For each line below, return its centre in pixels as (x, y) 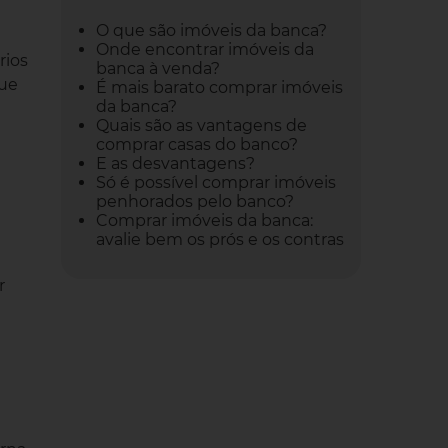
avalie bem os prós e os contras (220, 239)
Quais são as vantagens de (201, 125)
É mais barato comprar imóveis (219, 87)
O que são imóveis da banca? (211, 30)
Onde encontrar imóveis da (205, 49)
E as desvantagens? (175, 163)
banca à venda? (158, 68)
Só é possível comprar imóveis (216, 182)
